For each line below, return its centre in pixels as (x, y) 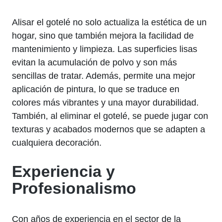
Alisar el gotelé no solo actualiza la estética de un (109, 22)
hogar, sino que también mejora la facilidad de (103, 35)
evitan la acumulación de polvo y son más (94, 62)
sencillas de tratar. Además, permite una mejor (104, 76)
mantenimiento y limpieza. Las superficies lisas (105, 49)
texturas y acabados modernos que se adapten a (109, 129)
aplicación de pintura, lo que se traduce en (96, 89)
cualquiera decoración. (57, 142)
